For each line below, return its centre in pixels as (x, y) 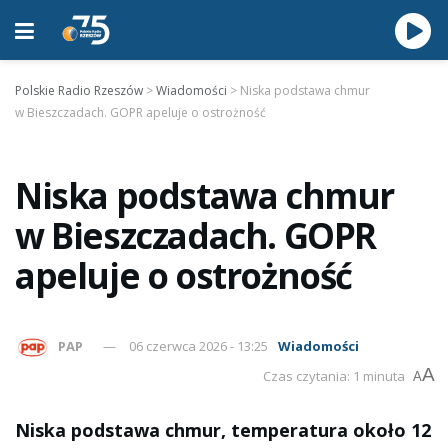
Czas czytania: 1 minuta (334, 376)
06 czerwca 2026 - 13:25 (199, 345)
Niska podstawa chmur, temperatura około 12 (223, 430)
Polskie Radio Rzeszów (79, 90)
